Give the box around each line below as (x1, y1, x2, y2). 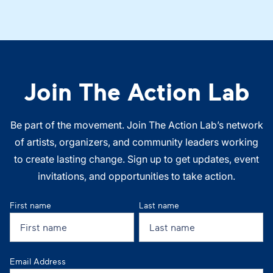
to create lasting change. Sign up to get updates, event (14, 152, 259, 165)
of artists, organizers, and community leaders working (15, 135, 258, 148)
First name (10, 199, 51, 210)
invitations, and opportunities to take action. (38, 169, 235, 182)
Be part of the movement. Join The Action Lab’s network (10, 118, 263, 131)
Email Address (10, 255, 66, 266)
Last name (139, 199, 179, 210)
